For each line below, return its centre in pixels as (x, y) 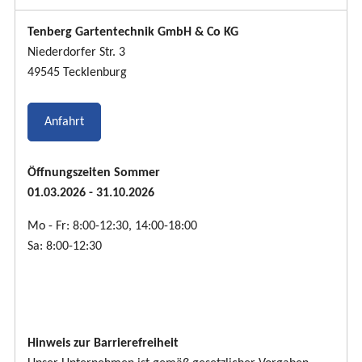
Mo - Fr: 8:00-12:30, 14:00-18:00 (114, 226)
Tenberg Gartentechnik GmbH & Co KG (133, 33)
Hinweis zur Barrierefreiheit (103, 343)
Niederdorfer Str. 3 (76, 53)
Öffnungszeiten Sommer (94, 173)
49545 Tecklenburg (77, 73)
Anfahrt (64, 122)
